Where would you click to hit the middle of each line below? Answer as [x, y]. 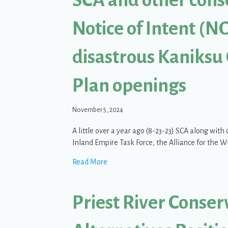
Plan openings [129, 85]
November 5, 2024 [98, 110]
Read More [90, 162]
